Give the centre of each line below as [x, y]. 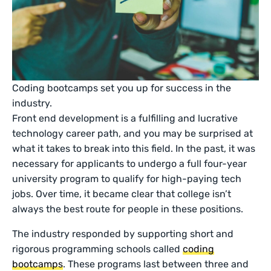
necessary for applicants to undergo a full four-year [130, 164]
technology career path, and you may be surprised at [133, 134]
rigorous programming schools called [98, 249]
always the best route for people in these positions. [129, 209]
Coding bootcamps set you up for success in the [122, 88]
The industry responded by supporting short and [123, 234]
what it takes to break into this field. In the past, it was [134, 149]
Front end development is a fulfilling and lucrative [125, 119]
